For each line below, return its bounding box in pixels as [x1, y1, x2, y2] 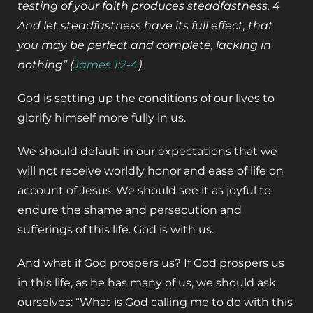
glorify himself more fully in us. [17, 111, 186, 125]
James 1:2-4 [73, 58, 138, 72]
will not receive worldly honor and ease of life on [17, 164, 284, 178]
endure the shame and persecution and [17, 203, 242, 217]
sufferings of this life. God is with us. [17, 223, 214, 237]
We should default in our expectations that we [17, 145, 277, 159]
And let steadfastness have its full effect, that [17, 19, 273, 33]
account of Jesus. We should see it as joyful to [17, 184, 271, 198]
